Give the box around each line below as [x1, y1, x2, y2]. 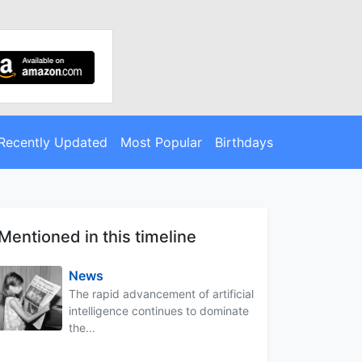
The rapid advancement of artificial [69, 286, 254, 301]
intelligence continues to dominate [69, 303, 249, 318]
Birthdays [214, 133, 273, 150]
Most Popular [120, 133, 202, 150]
